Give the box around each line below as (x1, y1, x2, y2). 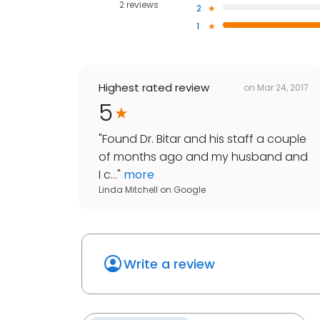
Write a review (124, 255, 215, 274)
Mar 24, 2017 (257, 81, 309, 94)
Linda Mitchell (99, 184, 158, 196)
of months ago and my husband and (99, 149, 308, 166)
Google (174, 184, 206, 196)
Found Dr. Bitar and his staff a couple (102, 131, 306, 148)
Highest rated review (99, 80, 209, 96)
